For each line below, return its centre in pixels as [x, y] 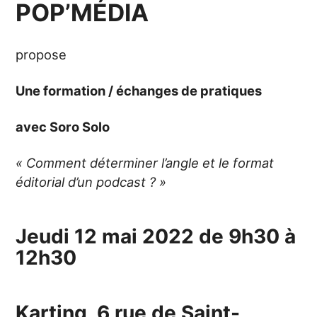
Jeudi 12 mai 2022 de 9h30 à [156, 236]
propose [41, 54]
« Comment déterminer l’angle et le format [145, 162]
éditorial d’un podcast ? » [91, 181]
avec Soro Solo [63, 126]
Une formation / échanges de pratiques [139, 90]
